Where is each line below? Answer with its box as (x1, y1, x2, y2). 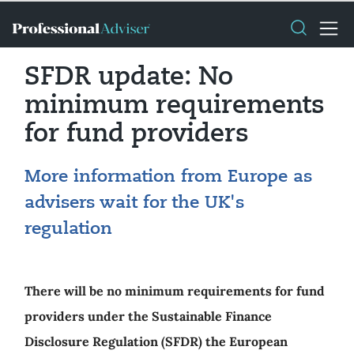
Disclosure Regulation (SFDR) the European (24, 333, 288, 349)
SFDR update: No (24, 65, 233, 90)
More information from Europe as (24, 168, 312, 186)
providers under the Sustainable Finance (24, 308, 272, 324)
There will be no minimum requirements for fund (24, 283, 325, 299)
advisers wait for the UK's (24, 194, 244, 212)
